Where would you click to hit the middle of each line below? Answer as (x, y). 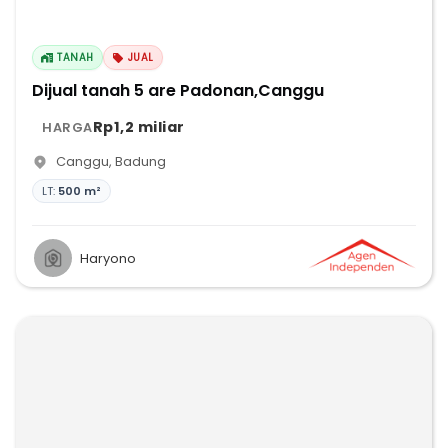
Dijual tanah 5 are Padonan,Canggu (178, 90)
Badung (140, 161)
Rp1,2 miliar (138, 127)
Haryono (108, 258)
